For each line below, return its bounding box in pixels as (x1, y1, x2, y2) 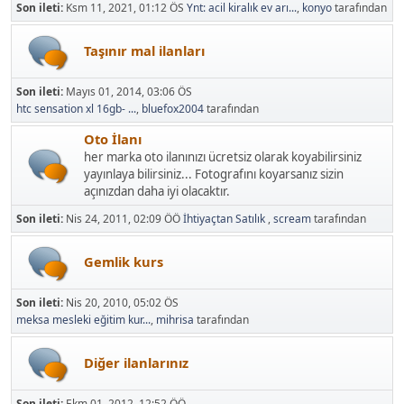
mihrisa (156, 311, 194, 327)
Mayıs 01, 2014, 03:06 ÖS (66, 83, 192, 99)
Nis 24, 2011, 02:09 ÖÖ (66, 210, 183, 226)
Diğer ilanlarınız (84, 353, 188, 372)
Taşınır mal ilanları (84, 41, 205, 60)
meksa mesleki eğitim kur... (16, 311, 151, 327)
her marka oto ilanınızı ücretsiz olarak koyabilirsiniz (84, 148, 362, 165)
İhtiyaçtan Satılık (183, 210, 268, 226)
